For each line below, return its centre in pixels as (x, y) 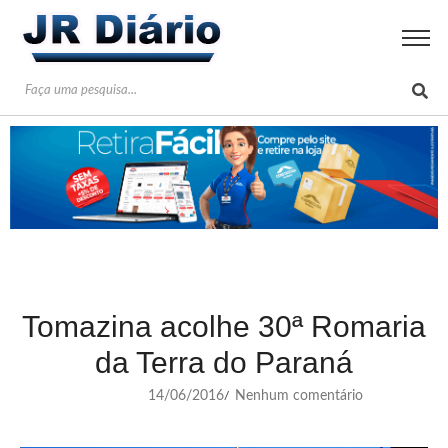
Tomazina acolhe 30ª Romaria (224, 326)
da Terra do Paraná (224, 362)
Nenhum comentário (297, 395)
